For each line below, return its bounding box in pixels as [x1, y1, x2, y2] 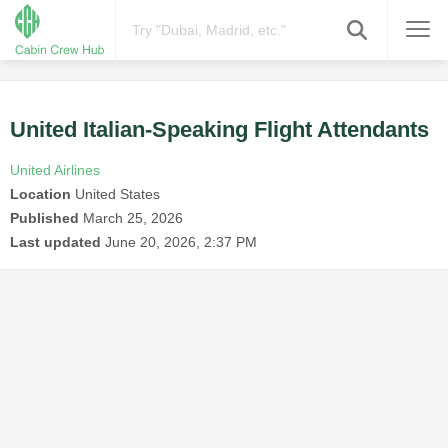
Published [10, 210, 79, 227]
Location [10, 186, 71, 203]
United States [71, 186, 160, 203]
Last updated [10, 234, 101, 251]
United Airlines [10, 162, 100, 179]
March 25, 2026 [83, 210, 183, 227]
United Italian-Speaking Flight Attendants [10, 117, 429, 143]
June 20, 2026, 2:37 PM [105, 234, 257, 251]
